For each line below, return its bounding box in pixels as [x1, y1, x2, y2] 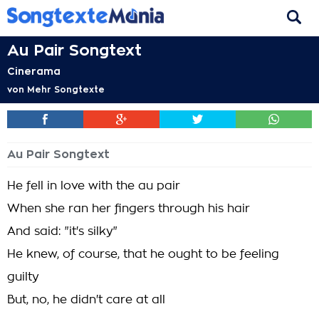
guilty [7, 271, 39, 283]
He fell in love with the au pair [7, 180, 180, 192]
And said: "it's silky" [7, 226, 117, 237]
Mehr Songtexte [27, 85, 105, 94]
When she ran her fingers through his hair [7, 203, 250, 214]
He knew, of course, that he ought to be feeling [7, 249, 279, 260]
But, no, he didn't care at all [7, 294, 165, 305]
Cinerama [7, 66, 61, 76]
